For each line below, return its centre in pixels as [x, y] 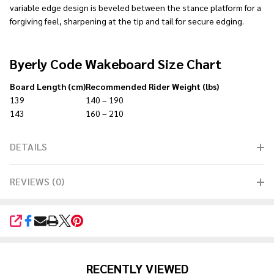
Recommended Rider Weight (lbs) [152, 86]
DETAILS [28, 146]
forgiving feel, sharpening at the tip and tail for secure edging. [128, 21]
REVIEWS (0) [37, 181]
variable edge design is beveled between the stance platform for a [135, 7]
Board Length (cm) [48, 86]
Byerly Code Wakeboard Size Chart [116, 64]
